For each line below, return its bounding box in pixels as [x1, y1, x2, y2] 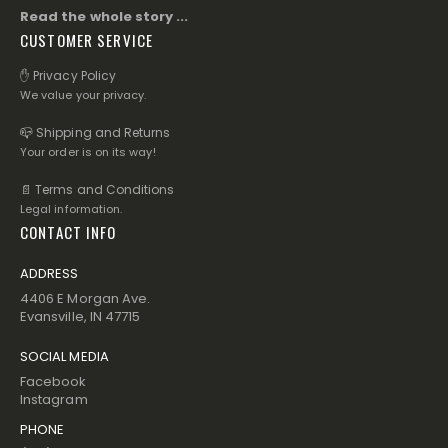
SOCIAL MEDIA [20, 346, 109, 366]
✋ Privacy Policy [20, 66, 117, 84]
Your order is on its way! [20, 143, 156, 160]
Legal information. [20, 200, 123, 217]
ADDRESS [20, 263, 79, 283]
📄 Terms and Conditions [20, 180, 175, 198]
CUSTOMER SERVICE [20, 28, 153, 51]
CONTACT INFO [20, 220, 117, 243]
